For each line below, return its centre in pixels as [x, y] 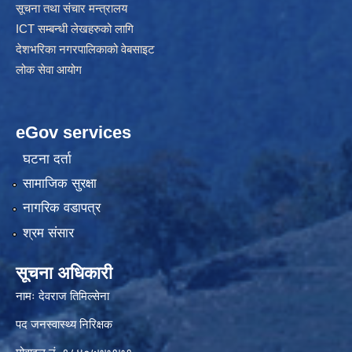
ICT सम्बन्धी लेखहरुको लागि [75, 29]
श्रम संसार [48, 233]
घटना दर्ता [47, 159]
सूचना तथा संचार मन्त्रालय [71, 9]
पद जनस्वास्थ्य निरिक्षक [64, 324]
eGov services [73, 133]
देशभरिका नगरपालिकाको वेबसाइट [85, 49]
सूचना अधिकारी [64, 273]
